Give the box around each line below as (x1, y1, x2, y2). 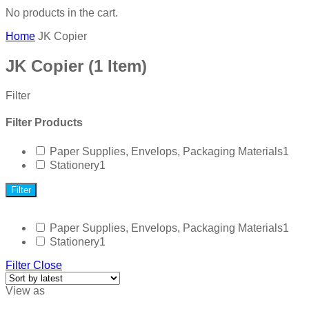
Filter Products (6, 117, 83, 129)
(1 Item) (88, 57, 147, 76)
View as (6, 284, 45, 297)
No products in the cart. (6, 7, 118, 19)
